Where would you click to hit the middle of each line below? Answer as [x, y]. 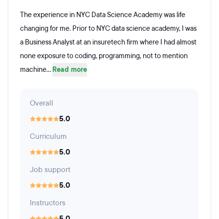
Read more [70, 70]
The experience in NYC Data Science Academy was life [103, 15]
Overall [42, 103]
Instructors [48, 203]
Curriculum [48, 136]
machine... [36, 70]
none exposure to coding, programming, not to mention [104, 56]
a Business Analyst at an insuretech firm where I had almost [108, 42]
